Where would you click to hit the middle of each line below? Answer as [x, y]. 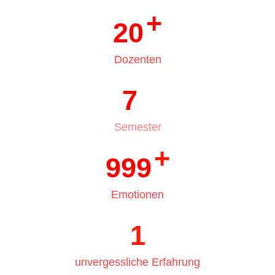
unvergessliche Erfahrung [137, 262]
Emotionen [137, 195]
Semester [137, 127]
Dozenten [137, 60]
